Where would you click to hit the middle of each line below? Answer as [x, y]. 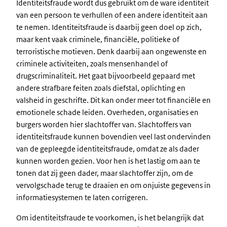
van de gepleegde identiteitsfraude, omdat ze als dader [108, 149]
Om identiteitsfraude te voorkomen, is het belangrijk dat [110, 218]
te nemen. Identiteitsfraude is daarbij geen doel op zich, [109, 27]
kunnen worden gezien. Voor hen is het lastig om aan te [108, 161]
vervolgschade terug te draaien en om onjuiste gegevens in [113, 185]
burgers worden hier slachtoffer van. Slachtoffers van [104, 124]
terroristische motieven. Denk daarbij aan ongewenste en [111, 51]
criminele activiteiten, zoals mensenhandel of [92, 64]
